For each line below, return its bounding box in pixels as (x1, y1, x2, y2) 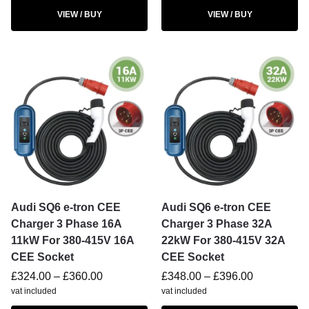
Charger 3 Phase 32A (161, 218, 272, 230)
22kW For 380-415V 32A (161, 235, 285, 246)
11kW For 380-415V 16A (11, 235, 134, 246)
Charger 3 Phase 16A (11, 218, 121, 230)
